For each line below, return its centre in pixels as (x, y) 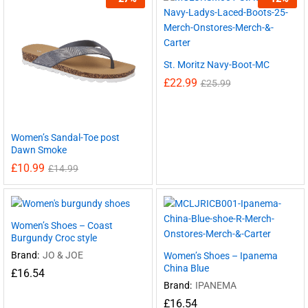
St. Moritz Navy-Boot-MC (216, 64)
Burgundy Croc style (54, 238)
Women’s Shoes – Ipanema (220, 256)
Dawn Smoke (39, 150)
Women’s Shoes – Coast (62, 225)
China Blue (186, 268)
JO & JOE (63, 255)
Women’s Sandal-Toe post (65, 137)
